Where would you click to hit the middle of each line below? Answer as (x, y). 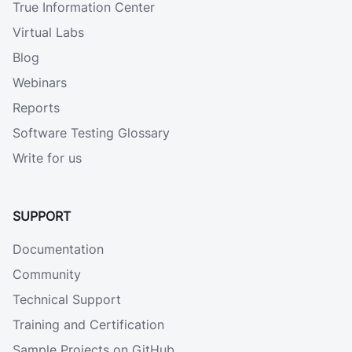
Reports (36, 108)
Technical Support (67, 299)
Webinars (40, 82)
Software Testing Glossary (91, 133)
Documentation (58, 249)
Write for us (47, 158)
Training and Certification (88, 324)
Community (47, 274)
